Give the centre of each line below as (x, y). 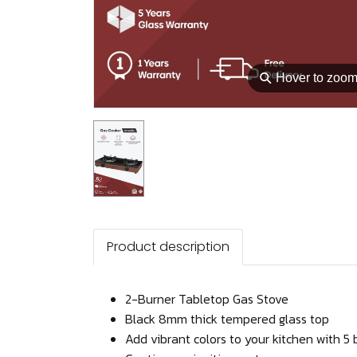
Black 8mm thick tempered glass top (227, 318)
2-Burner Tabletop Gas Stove (208, 298)
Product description (168, 246)
